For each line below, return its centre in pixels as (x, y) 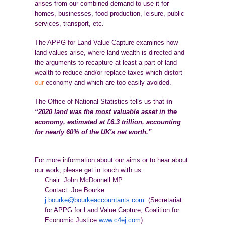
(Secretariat (163, 200)
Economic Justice (72, 220)
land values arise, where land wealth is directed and (110, 52)
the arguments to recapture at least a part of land (106, 63)
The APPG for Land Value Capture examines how (106, 42)
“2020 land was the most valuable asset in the (106, 112)
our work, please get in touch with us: (89, 170)
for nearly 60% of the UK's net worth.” (93, 132)
